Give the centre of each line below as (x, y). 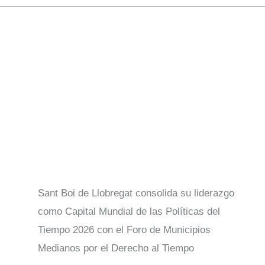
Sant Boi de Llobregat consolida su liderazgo (136, 193)
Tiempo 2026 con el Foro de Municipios (124, 230)
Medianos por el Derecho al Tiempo (116, 248)
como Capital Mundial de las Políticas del (129, 212)
